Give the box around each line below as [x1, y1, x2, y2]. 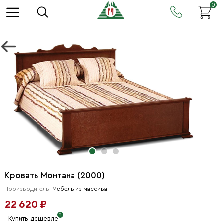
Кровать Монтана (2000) [4, 171, 105, 180]
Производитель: [4, 186, 52, 192]
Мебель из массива [52, 186, 107, 192]
